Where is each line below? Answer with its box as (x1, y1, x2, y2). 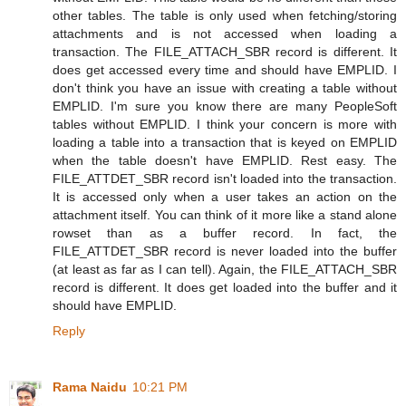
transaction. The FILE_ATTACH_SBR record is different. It (53, 43, 397, 59)
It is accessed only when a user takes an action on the (53, 188, 397, 204)
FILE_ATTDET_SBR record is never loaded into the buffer (53, 243, 397, 258)
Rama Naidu (53, 379, 127, 394)
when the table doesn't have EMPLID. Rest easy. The (53, 152, 397, 168)
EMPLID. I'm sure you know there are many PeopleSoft (53, 98, 397, 113)
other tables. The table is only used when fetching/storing (53, 7, 397, 23)
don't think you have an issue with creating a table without (53, 80, 397, 95)
